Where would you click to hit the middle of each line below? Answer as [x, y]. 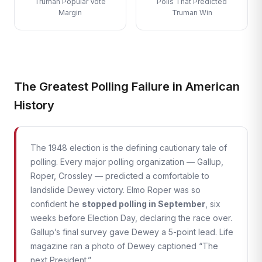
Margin [70, 13]
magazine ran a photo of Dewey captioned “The [124, 246]
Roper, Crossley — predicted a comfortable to [120, 176]
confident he [56, 204]
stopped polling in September [144, 204]
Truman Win [192, 13]
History [34, 105]
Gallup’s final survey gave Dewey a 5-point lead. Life [132, 232]
